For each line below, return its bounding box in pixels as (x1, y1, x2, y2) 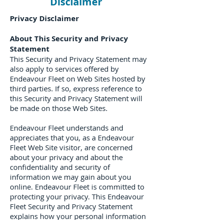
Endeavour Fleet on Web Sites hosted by (10, 74, 145, 83)
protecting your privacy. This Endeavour (10, 192, 144, 201)
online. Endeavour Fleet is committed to (10, 182, 144, 192)
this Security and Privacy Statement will (10, 93, 142, 103)
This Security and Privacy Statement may (10, 54, 147, 64)
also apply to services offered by (10, 64, 119, 74)
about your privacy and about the (10, 152, 123, 162)
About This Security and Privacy (10, 33, 128, 44)
